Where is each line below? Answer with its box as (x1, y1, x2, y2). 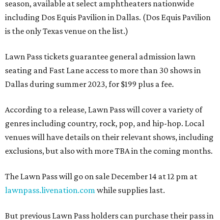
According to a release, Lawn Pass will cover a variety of (5, 105, 202, 114)
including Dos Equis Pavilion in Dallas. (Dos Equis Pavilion (5, 12, 211, 22)
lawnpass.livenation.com (5, 185, 95, 195)
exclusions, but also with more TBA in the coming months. (5, 146, 213, 156)
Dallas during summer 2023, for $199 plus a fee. (5, 79, 174, 89)
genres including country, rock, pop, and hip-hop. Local (5, 118, 204, 128)
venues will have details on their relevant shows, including (5, 132, 214, 142)
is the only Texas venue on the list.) (5, 26, 128, 36)
